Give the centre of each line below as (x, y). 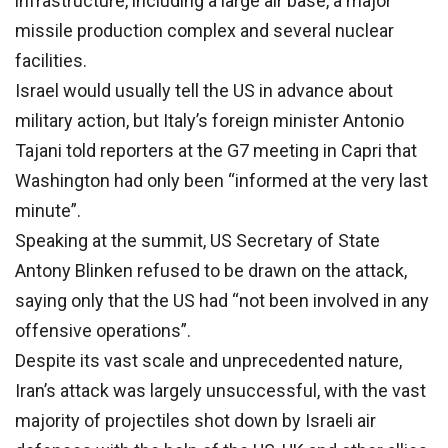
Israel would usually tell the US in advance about (204, 91)
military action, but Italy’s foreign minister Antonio (209, 121)
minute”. (48, 211)
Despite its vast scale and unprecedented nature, (208, 361)
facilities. (51, 61)
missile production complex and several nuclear (204, 31)
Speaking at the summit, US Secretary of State (197, 241)
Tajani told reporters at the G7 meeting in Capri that (216, 151)
